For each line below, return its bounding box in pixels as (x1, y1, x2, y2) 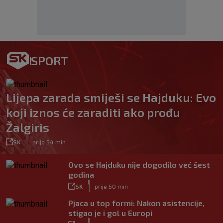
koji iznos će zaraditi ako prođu (6, 105, 180, 119)
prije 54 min (32, 138, 66, 145)
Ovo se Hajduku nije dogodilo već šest (68, 160, 210, 169)
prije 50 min (95, 182, 128, 190)
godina (68, 170, 94, 179)
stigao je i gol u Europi (68, 208, 152, 218)
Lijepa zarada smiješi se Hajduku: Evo (6, 90, 216, 105)
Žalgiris (6, 120, 49, 134)
